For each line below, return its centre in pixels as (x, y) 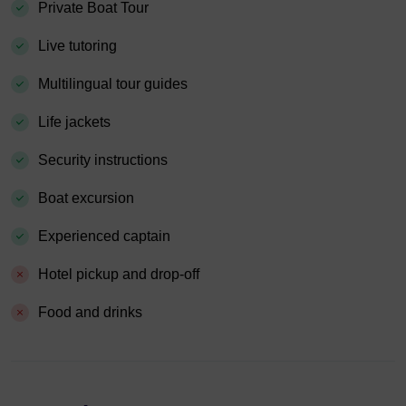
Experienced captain (104, 236)
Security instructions (103, 159)
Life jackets (74, 121)
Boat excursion (86, 198)
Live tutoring (77, 45)
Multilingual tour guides (113, 83)
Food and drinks (90, 312)
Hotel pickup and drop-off (119, 274)
